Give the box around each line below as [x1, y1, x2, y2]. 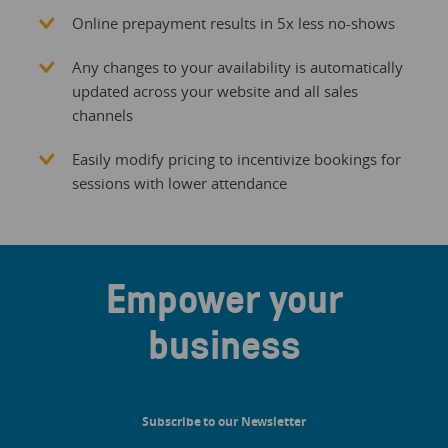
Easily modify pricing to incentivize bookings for [71, 149, 401, 170]
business [147, 316, 301, 372]
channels [71, 105, 133, 126]
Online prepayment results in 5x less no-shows [71, 13, 395, 34]
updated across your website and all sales [71, 81, 358, 102]
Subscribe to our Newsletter [142, 413, 306, 431]
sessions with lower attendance [71, 173, 287, 194]
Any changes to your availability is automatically [71, 57, 403, 78]
